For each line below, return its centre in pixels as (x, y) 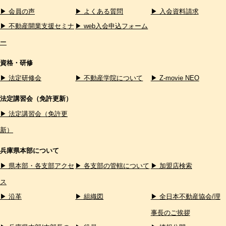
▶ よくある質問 (99, 11)
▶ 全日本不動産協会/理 (185, 196)
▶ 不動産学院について (109, 78)
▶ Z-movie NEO (175, 78)
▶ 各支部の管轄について (112, 165)
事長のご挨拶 (170, 212)
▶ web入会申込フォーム (112, 26)
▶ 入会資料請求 (175, 11)
